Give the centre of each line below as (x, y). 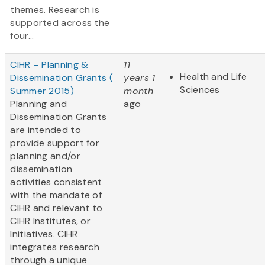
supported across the (60, 23)
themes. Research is (55, 10)
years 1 (140, 78)
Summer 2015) (42, 91)
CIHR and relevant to (56, 208)
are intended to (46, 130)
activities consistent (56, 182)
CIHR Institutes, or (51, 221)
